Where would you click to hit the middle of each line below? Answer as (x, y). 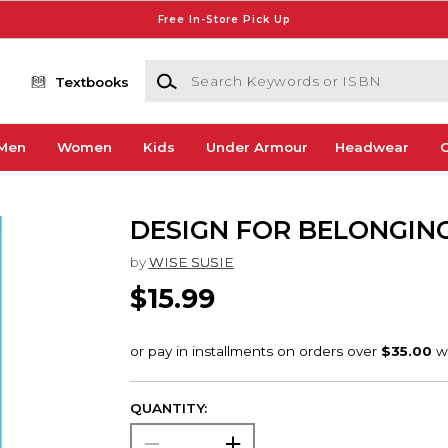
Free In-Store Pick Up (224, 19)
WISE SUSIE (191, 261)
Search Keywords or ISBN (233, 69)
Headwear (371, 147)
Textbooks (92, 81)
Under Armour (256, 147)
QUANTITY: (168, 408)
